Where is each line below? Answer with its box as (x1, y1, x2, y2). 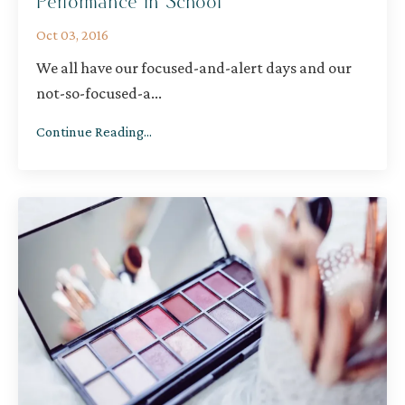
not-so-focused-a (36, 84, 151, 103)
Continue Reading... (36, 124, 152, 140)
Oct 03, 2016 (36, 27, 108, 43)
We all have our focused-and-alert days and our (36, 59, 352, 78)
